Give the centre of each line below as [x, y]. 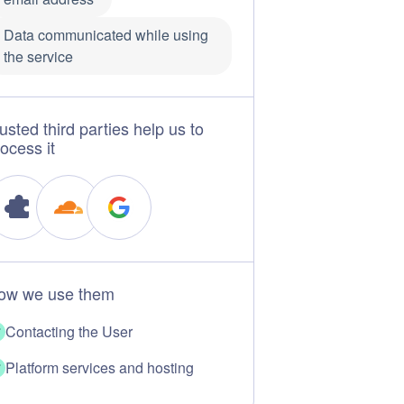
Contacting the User [69, 331]
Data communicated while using [106, 35]
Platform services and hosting [99, 367]
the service [38, 56]
